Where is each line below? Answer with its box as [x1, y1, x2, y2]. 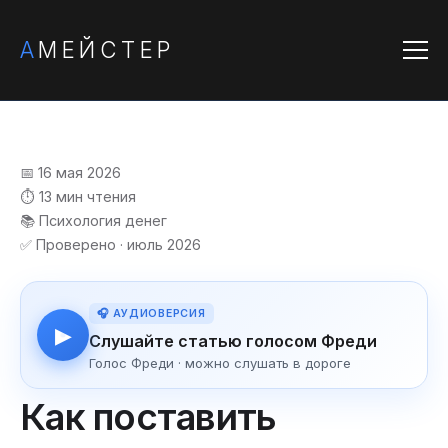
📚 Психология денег [20, 212, 167, 229]
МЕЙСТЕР [38, 36, 175, 63]
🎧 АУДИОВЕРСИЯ [97, 307, 206, 320]
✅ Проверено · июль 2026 [20, 236, 201, 253]
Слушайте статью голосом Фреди [89, 331, 377, 351]
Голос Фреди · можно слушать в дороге [89, 355, 351, 371]
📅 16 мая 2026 [20, 164, 121, 181]
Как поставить [20, 394, 277, 439]
